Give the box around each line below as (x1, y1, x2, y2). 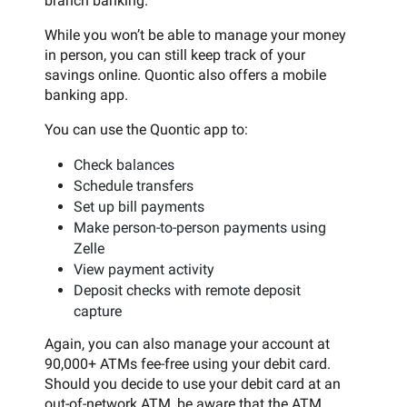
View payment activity (74, 260, 214, 278)
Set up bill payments (74, 197, 204, 215)
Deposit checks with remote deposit (74, 281, 301, 299)
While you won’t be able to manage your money (45, 25, 346, 44)
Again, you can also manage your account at (45, 334, 330, 352)
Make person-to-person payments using (74, 218, 326, 236)
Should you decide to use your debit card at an (45, 374, 341, 392)
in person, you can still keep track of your (45, 45, 305, 64)
